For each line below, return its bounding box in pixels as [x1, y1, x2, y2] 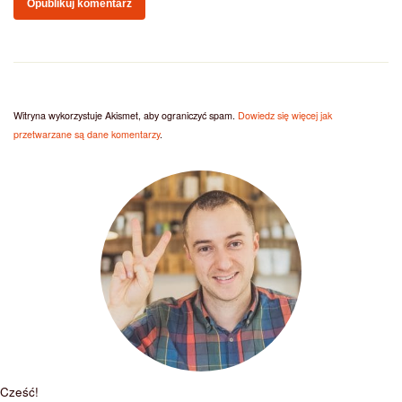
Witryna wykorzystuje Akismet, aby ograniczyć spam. [13, 109, 238, 123]
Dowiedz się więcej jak [238, 109, 332, 123]
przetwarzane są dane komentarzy [13, 127, 160, 142]
